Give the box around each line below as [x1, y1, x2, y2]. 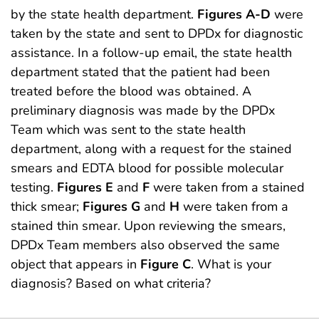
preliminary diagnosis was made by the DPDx [11, 102, 275, 120]
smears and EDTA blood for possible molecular [11, 159, 283, 177]
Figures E [57, 179, 113, 197]
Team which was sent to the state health [11, 121, 246, 139]
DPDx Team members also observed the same [11, 236, 280, 254]
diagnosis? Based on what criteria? [11, 275, 211, 293]
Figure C [140, 256, 191, 273]
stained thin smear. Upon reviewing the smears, [11, 217, 286, 235]
